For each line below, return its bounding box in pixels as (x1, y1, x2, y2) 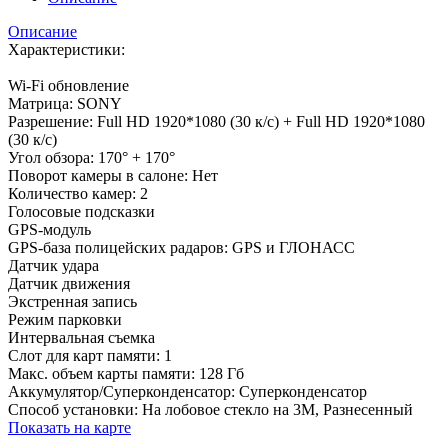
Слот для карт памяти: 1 (8, 346, 172, 364)
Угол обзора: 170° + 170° (8, 148, 175, 166)
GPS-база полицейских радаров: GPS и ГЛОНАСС (8, 238, 355, 256)
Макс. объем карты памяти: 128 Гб (8, 364, 244, 382)
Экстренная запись (8, 292, 137, 310)
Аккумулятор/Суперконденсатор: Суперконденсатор (8, 382, 367, 400)
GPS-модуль (8, 220, 91, 238)
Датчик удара (8, 256, 99, 274)
